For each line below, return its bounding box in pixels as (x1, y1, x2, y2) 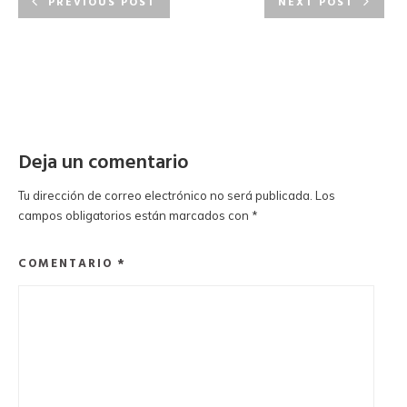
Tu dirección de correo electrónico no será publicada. (18, 188, 313, 203)
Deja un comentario (18, 147, 189, 180)
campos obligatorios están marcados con (18, 208, 252, 223)
